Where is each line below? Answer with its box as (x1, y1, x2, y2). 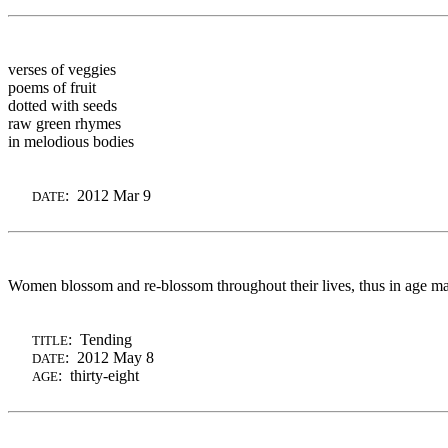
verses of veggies (8, 60, 116, 78)
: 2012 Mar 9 (65, 186, 151, 204)
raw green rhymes (8, 114, 121, 132)
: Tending (68, 330, 132, 348)
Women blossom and (8, 276, 144, 294)
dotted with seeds (8, 96, 117, 114)
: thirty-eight (58, 366, 139, 384)
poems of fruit (8, 78, 96, 96)
